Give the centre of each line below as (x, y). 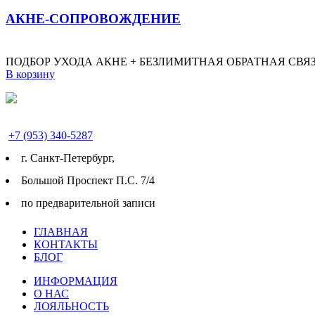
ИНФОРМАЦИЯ (76, 281)
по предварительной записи (88, 202)
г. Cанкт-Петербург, (68, 157)
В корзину (30, 74)
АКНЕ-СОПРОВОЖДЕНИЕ (93, 19)
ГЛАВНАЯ (61, 231)
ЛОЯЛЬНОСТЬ (71, 306)
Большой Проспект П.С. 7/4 (88, 180)
